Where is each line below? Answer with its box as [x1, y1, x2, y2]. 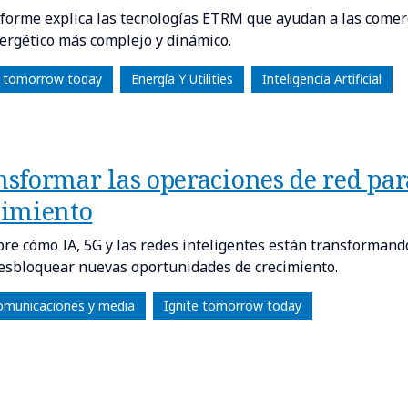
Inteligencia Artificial [261, 70, 382, 87]
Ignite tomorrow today [163, 297, 301, 314]
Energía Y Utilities [130, 70, 233, 87]
